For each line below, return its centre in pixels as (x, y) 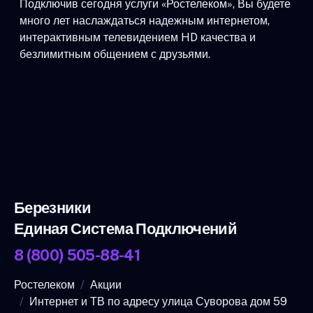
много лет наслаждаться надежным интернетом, (145, 20)
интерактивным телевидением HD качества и (138, 37)
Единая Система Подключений (126, 228)
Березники (53, 207)
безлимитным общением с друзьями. (115, 54)
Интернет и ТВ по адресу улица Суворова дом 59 (158, 301)
